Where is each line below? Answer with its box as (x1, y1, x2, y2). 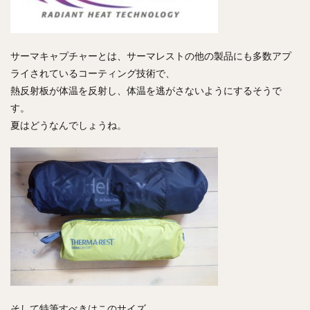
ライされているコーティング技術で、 (10, 66, 175, 79)
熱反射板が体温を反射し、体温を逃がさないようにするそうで (10, 84, 282, 96)
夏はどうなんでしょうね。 (10, 118, 127, 131)
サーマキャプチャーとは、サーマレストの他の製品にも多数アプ (10, 49, 291, 62)
